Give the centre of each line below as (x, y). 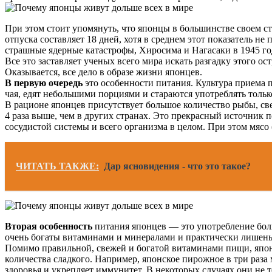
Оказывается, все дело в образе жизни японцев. (104, 72)
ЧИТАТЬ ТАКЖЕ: (57, 166)
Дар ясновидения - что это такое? (177, 166)
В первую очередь (44, 83)
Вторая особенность (49, 226)
